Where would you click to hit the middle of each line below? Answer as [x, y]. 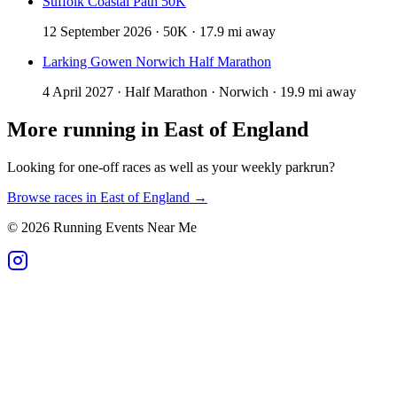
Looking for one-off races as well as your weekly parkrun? [171, 167]
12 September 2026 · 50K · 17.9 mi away [159, 32]
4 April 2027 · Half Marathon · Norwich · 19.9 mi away [199, 92]
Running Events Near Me [123, 228]
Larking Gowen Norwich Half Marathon [157, 62]
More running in [86, 130]
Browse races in [54, 198]
